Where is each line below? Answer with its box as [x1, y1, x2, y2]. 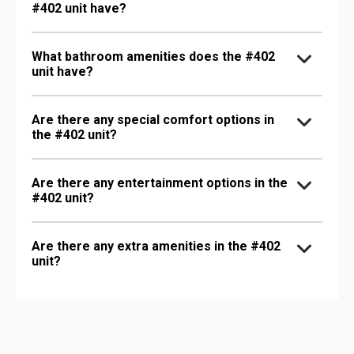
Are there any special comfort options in [32, 111, 274, 127]
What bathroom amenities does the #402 [32, 48, 275, 64]
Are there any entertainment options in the [32, 175, 288, 190]
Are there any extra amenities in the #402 [32, 238, 281, 254]
